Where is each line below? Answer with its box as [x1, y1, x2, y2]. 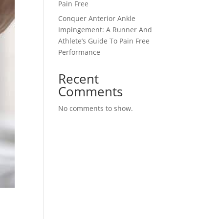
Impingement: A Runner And [58, 24, 153, 34]
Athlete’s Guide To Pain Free [58, 36, 150, 45]
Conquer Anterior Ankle [58, 13, 136, 23]
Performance [58, 47, 101, 57]
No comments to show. [58, 103, 133, 113]
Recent [58, 69, 99, 88]
